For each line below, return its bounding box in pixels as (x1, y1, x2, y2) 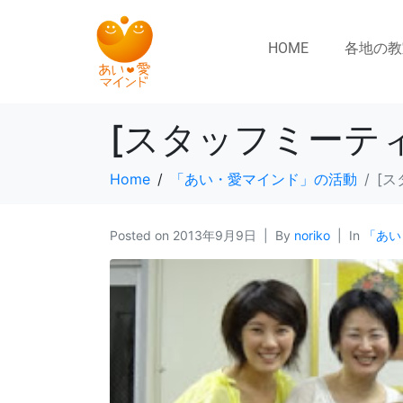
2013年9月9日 (173, 228, 256, 244)
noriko (294, 228, 330, 244)
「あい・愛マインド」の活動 (170, 170, 357, 189)
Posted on (110, 228, 173, 244)
